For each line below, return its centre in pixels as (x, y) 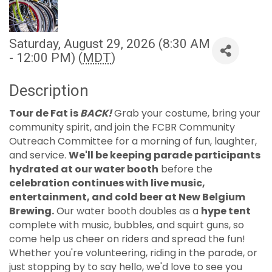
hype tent (226, 211)
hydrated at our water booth (84, 169)
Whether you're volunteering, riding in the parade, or (133, 253)
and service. (39, 155)
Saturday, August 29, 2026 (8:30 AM (110, 44)
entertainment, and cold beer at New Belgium (127, 197)
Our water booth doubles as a (127, 211)
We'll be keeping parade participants (165, 155)
